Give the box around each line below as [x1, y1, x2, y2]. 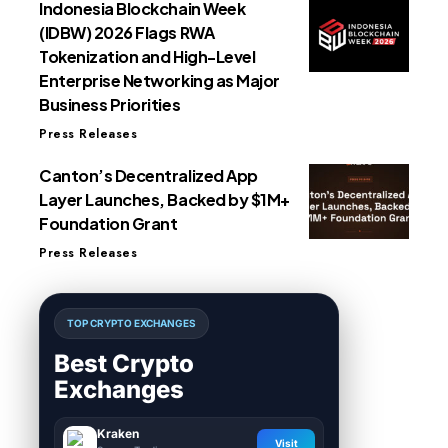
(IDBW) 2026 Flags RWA [39, 22, 215, 44]
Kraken [97, 426, 139, 442]
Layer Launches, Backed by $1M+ [39, 189, 290, 211]
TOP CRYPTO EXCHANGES [67, 317, 196, 330]
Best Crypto [54, 349, 194, 379]
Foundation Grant [39, 213, 178, 235]
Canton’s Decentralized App [39, 165, 258, 187]
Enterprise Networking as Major [39, 70, 280, 92]
